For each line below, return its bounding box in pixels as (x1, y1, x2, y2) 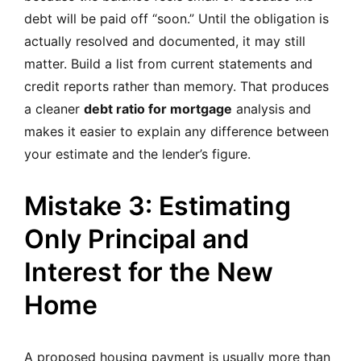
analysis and (232, 100, 311, 117)
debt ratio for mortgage (84, 100, 232, 117)
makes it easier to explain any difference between (24, 122, 329, 139)
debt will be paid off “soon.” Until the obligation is (24, 10, 329, 27)
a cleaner (24, 100, 84, 117)
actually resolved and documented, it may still (24, 32, 305, 49)
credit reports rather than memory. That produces (24, 77, 329, 94)
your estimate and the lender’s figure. (24, 145, 251, 162)
